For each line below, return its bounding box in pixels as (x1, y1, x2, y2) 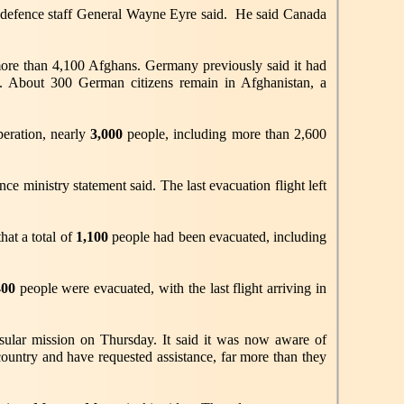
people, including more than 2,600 (127, 126, 327, 142)
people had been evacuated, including (112, 229, 326, 244)
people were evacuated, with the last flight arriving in (19, 280, 327, 296)
